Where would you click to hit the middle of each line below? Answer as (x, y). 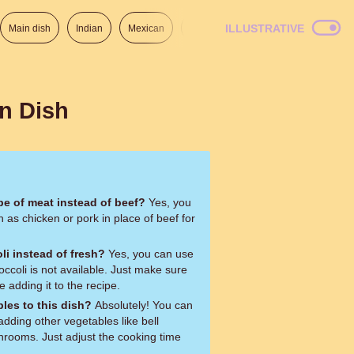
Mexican (146, 28)
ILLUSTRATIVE (265, 28)
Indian (89, 28)
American (314, 28)
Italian (255, 28)
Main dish (30, 28)
